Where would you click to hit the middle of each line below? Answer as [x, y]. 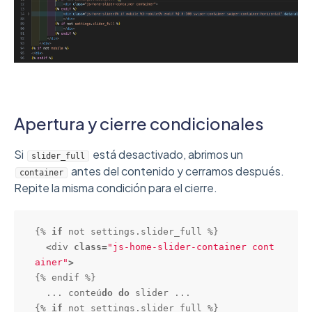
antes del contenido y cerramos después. [177, 171]
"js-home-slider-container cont [191, 247]
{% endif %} [65, 278]
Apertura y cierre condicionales [139, 124]
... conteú [74, 293]
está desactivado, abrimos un [167, 155]
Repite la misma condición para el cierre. [116, 188]
